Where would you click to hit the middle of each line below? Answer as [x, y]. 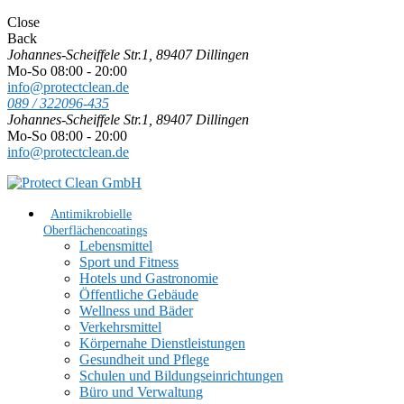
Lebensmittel [116, 246]
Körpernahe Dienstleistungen [162, 343]
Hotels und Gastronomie [149, 278]
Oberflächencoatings [95, 230]
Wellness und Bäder [136, 311]
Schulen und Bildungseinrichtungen [181, 376]
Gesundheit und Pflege [144, 359]
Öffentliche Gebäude [139, 294]
